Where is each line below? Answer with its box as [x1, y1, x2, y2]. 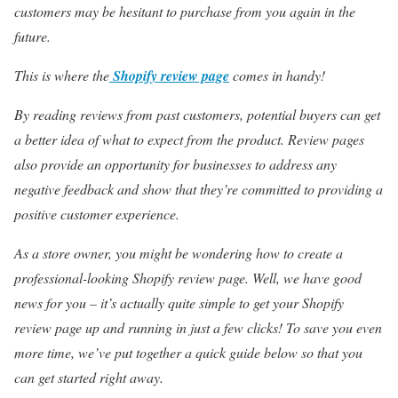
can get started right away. [14, 367, 163, 386]
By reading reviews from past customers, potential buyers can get [14, 104, 380, 123]
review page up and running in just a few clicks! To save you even [14, 317, 382, 337]
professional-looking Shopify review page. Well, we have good [14, 267, 362, 287]
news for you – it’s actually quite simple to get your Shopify [14, 292, 344, 312]
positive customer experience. [14, 203, 179, 223]
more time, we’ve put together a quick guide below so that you [14, 342, 362, 362]
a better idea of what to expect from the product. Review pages [14, 129, 364, 148]
